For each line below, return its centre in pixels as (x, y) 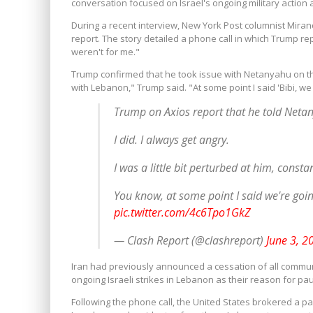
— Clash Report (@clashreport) (190, 240)
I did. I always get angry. (171, 140)
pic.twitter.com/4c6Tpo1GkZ (182, 212)
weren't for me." (105, 52)
